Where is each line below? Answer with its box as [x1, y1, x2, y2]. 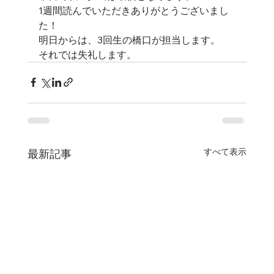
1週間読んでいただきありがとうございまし [38, 4, 229, 17]
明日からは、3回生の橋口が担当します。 [38, 33, 220, 46]
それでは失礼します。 [38, 48, 136, 61]
